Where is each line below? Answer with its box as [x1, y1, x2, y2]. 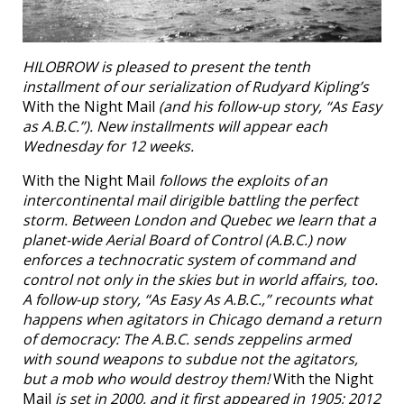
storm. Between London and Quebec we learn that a [23, 209, 376, 230]
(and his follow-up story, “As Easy [155, 96, 381, 116]
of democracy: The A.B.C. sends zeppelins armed [23, 328, 351, 349]
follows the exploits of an [155, 170, 327, 190]
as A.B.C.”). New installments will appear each [23, 115, 327, 136]
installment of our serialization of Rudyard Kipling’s [23, 76, 369, 96]
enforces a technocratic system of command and [23, 249, 355, 270]
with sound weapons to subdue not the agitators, [23, 348, 358, 369]
